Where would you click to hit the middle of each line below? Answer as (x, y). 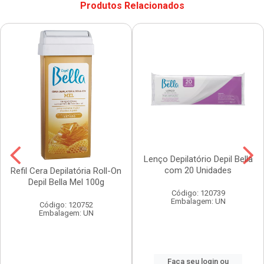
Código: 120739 (198, 193)
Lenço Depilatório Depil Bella (198, 159)
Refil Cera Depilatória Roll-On (66, 171)
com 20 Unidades (198, 170)
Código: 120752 (66, 204)
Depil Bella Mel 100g (66, 182)
